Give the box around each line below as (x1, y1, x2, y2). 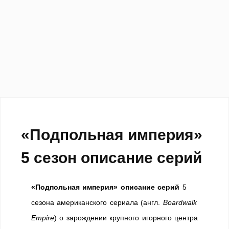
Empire (31, 214, 54, 222)
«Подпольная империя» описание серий (31, 183, 180, 191)
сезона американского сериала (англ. (31, 198, 163, 207)
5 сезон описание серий (21, 149, 202, 166)
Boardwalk (163, 198, 197, 207)
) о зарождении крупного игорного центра (54, 214, 198, 222)
